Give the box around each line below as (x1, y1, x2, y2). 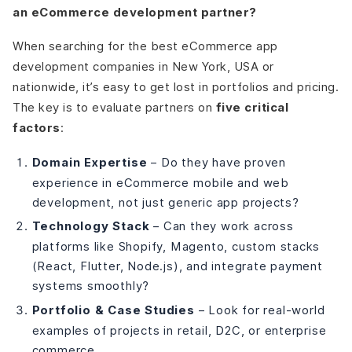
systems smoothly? (31, 279, 150, 293)
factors (13, 121, 60, 136)
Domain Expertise (31, 155, 148, 170)
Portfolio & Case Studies (31, 302, 195, 317)
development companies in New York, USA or (13, 60, 274, 74)
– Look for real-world (194, 302, 325, 317)
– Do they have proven (147, 155, 286, 169)
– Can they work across (149, 219, 294, 233)
